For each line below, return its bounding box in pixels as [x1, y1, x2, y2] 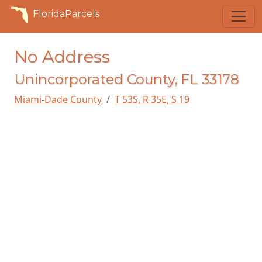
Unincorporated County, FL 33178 [14, 71, 239, 88]
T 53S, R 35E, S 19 [115, 93, 189, 106]
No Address [14, 46, 110, 67]
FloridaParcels [33, 8, 99, 19]
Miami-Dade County [14, 93, 102, 106]
